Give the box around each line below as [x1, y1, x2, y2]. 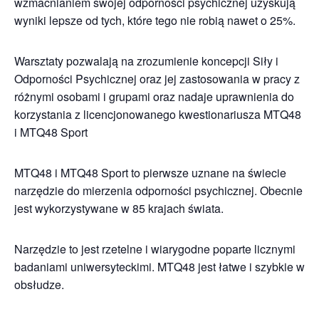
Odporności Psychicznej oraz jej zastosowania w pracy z [14, 70, 300, 87]
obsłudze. [14, 276, 64, 293]
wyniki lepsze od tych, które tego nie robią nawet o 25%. [14, 12, 296, 28]
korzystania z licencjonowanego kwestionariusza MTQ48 [14, 106, 301, 122]
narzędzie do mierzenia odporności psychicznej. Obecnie [14, 182, 303, 199]
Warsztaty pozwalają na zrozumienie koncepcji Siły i [14, 53, 278, 69]
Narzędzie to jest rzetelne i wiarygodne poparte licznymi [14, 241, 296, 257]
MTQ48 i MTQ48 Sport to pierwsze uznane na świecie [14, 164, 286, 181]
